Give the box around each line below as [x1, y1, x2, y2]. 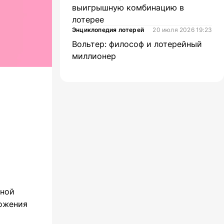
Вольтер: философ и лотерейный [72, 39, 202, 49]
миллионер [72, 51, 116, 61]
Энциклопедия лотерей [72, 26, 144, 33]
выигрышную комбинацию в [72, 2, 184, 12]
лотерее [72, 14, 104, 24]
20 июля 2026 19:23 [152, 26, 212, 33]
